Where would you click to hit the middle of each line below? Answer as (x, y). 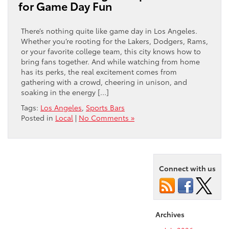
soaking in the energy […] (65, 92)
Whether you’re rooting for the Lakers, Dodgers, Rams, (114, 41)
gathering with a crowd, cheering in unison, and (104, 82)
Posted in (38, 118)
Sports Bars (105, 108)
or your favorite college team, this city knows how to (111, 51)
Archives (170, 214)
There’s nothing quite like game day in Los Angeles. (109, 31)
